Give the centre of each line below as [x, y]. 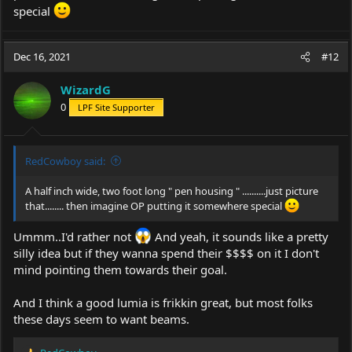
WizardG [86, 90]
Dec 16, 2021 [42, 57]
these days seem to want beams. [101, 319]
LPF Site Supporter [116, 107]
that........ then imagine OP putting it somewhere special [155, 205]
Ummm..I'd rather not [74, 237]
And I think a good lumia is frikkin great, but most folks [163, 303]
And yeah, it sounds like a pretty [240, 237]
